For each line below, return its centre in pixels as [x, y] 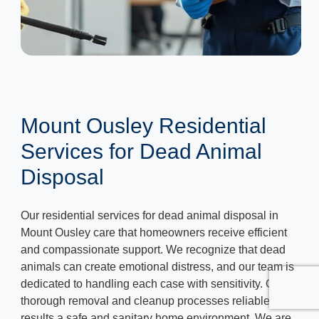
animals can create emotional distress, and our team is [157, 266]
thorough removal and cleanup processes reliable [145, 300]
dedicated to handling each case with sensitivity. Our [152, 283]
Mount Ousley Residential [143, 125]
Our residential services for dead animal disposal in [150, 215]
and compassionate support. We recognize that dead [153, 249]
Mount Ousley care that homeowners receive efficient [154, 232]
